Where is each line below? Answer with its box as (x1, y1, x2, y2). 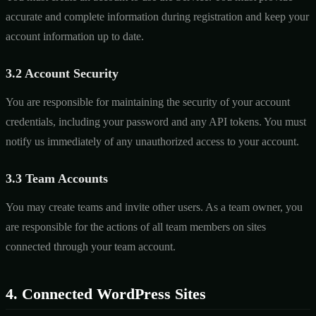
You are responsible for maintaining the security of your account (6, 95, 290, 108)
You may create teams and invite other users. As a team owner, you (6, 200, 303, 213)
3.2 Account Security (6, 66, 119, 80)
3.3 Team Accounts (6, 171, 108, 186)
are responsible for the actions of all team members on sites (6, 220, 266, 233)
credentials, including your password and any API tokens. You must (6, 115, 306, 128)
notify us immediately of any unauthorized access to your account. (6, 135, 299, 147)
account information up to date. (6, 30, 144, 42)
